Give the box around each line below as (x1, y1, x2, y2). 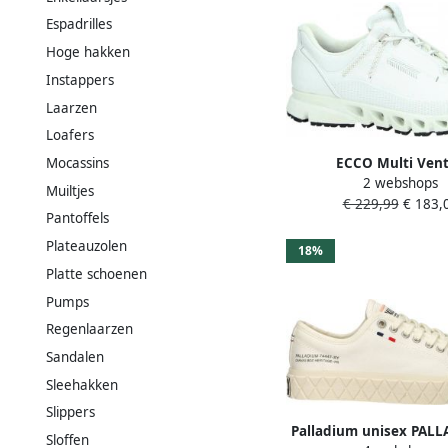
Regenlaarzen (46, 320, 133, 339)
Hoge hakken (46, 43, 130, 62)
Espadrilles (46, 15, 112, 34)
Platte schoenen (46, 264, 147, 283)
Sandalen (46, 348, 104, 367)
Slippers (46, 403, 95, 422)
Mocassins (46, 154, 109, 172)
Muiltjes (46, 181, 94, 200)
